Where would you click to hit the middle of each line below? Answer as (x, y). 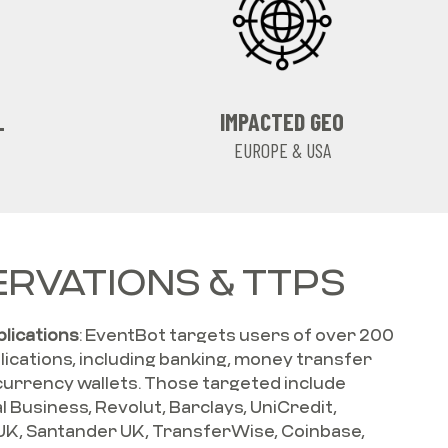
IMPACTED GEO (282, 121)
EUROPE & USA (282, 150)
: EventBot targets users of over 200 (236, 334)
